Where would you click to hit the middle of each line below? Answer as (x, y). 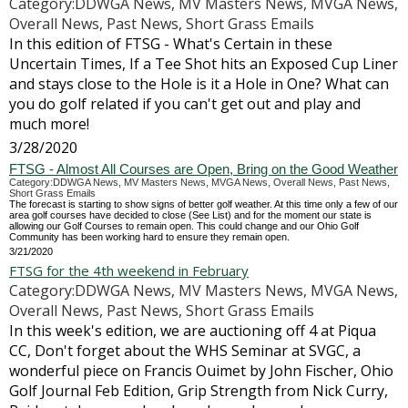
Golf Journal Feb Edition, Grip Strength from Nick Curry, (199, 391)
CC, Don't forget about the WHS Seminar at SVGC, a (185, 351)
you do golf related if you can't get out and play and (185, 104)
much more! (49, 124)
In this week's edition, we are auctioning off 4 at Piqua (193, 331)
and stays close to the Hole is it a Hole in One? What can (199, 84)
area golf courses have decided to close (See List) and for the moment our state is (190, 215)
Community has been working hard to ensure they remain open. (149, 237)
